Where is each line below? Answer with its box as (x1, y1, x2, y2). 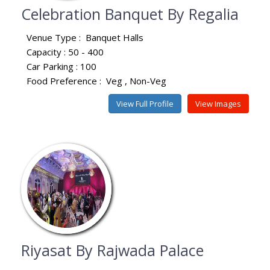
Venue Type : (27, 31, 86, 43)
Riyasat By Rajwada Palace (21, 239, 204, 260)
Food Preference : (27, 74, 106, 87)
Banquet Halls (86, 31, 143, 43)
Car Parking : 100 (27, 60, 96, 72)
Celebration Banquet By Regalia (21, 3, 239, 24)
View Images (195, 98, 241, 109)
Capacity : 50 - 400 (27, 45, 104, 58)
